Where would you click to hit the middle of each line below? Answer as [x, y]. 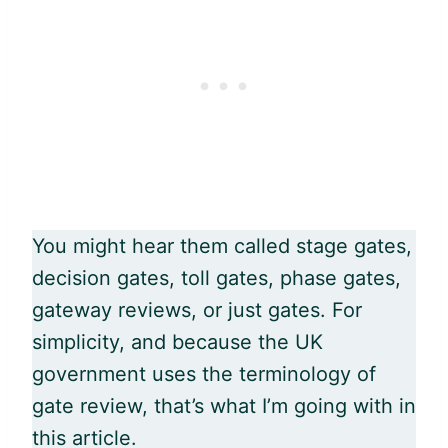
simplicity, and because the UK [177, 341]
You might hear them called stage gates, [222, 245]
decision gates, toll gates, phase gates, [216, 277]
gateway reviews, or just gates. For [197, 309]
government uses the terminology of [204, 373]
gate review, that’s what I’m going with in [224, 405]
